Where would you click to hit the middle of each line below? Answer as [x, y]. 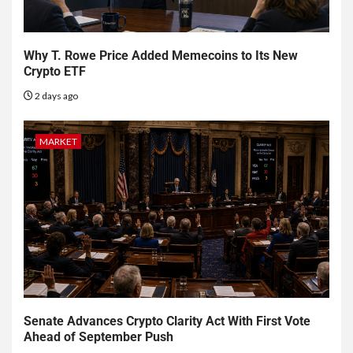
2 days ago [56, 96]
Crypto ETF [55, 72]
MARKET [58, 142]
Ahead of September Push [98, 337]
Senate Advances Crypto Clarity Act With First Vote [167, 321]
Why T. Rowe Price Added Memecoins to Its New [161, 56]
